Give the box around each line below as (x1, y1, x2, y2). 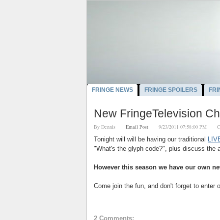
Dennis (101, 123, 115, 130)
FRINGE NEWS (92, 86, 133, 93)
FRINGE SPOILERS (144, 86, 197, 93)
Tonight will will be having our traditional (94, 136, 208, 143)
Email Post (126, 123, 148, 130)
